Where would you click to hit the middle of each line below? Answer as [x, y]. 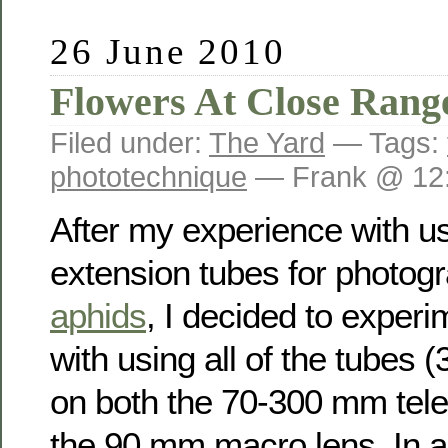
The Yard [267, 142]
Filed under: [129, 142]
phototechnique [148, 176]
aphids [98, 316]
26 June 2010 [168, 51]
